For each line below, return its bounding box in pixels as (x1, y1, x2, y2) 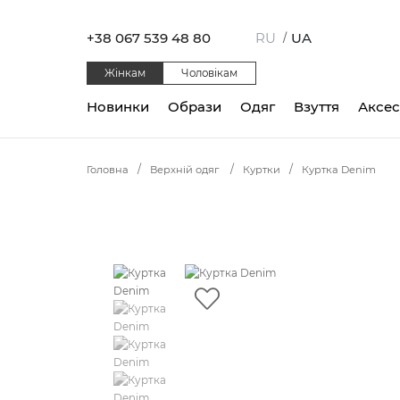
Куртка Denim (302, 163, 376, 177)
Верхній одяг (150, 163, 221, 177)
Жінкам (104, 66, 146, 79)
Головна (87, 163, 129, 177)
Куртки (243, 163, 280, 177)
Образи (168, 97, 221, 115)
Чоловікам (181, 66, 237, 79)
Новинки (87, 97, 149, 115)
